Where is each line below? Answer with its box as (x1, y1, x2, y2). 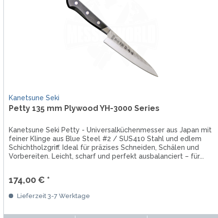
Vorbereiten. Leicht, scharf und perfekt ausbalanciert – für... (8, 152, 204, 160)
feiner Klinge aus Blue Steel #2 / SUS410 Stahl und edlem (8, 134, 201, 143)
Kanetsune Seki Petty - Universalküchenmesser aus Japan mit (8, 126, 212, 134)
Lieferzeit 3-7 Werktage (15, 192, 90, 200)
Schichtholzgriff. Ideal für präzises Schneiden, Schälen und (8, 143, 199, 151)
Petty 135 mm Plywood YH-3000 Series (8, 103, 160, 113)
